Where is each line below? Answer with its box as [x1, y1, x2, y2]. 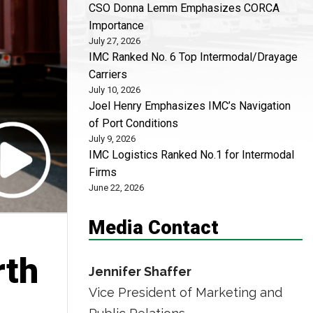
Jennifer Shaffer [89, 264, 191, 279]
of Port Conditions [89, 117, 178, 130]
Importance [89, 19, 144, 32]
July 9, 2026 [89, 133, 136, 144]
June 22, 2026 [89, 182, 144, 193]
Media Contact [89, 216, 219, 239]
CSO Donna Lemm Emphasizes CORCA [89, 1, 279, 15]
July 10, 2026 [89, 85, 140, 95]
